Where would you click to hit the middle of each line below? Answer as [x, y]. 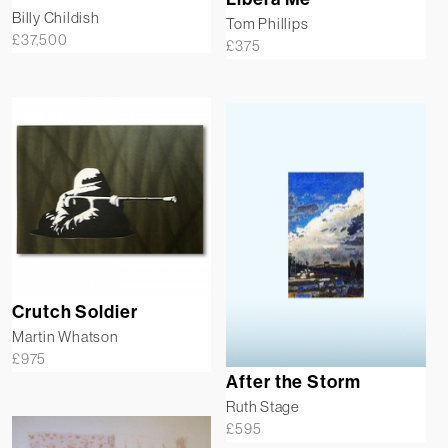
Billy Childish [56, 18]
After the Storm [293, 381]
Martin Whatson [65, 336]
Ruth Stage [263, 406]
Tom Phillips [267, 24]
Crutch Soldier [75, 311]
